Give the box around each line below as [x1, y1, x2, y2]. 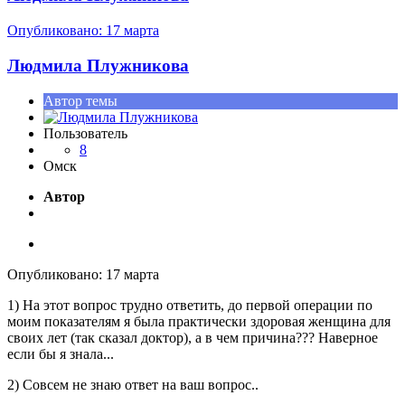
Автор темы [43, 92, 118, 108]
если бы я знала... [7, 345, 114, 362]
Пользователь [43, 125, 127, 141]
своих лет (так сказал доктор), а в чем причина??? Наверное [7, 329, 378, 345]
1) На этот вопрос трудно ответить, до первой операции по [7, 297, 372, 313]
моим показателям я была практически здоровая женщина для [7, 313, 391, 329]
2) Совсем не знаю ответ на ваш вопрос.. [7, 376, 259, 392]
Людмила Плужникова [7, 55, 189, 75]
